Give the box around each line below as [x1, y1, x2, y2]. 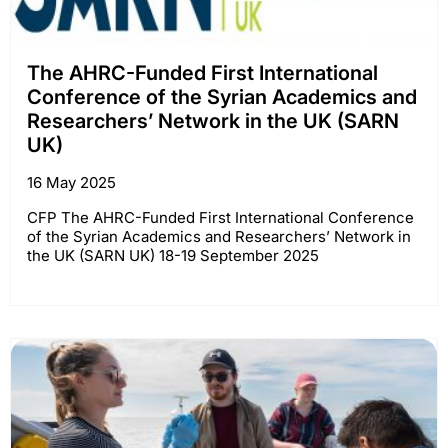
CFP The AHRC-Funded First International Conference [27, 207, 414, 227]
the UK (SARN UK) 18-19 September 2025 [27, 245, 319, 265]
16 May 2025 [27, 172, 116, 192]
